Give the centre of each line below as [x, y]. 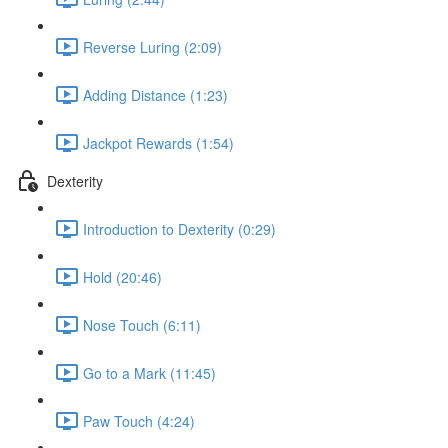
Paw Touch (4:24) [139, 420]
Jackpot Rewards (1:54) [158, 142]
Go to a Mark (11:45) [149, 372]
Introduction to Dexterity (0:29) [179, 228]
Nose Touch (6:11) [142, 324]
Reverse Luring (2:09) [152, 46]
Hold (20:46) [122, 276]
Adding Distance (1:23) [155, 94]
